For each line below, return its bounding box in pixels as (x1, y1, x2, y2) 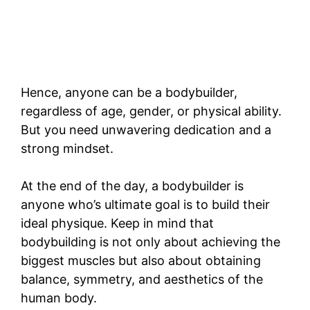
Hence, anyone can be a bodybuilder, (21, 85, 237, 100)
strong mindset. (21, 141, 113, 156)
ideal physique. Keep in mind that (21, 216, 214, 231)
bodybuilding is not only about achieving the (21, 235, 280, 250)
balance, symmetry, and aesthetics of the (21, 272, 263, 287)
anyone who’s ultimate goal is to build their (21, 197, 270, 212)
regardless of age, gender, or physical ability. (21, 104, 282, 119)
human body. (21, 291, 97, 306)
